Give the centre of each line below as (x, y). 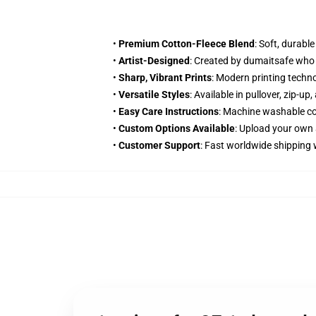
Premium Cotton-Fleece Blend (187, 44)
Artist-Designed (154, 61)
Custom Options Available (177, 128)
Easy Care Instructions (169, 111)
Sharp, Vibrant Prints (165, 78)
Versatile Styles (154, 95)
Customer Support (159, 145)
